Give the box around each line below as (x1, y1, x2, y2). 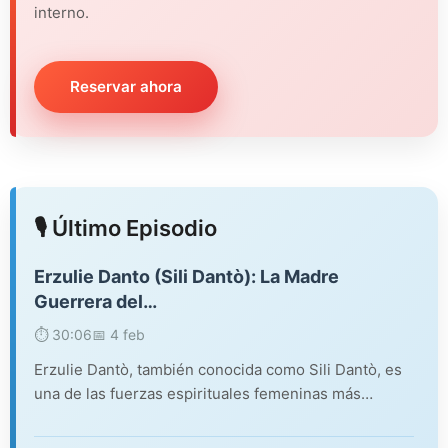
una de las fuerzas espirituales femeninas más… (34, 383, 373, 403)
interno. (34, 2, 89, 22)
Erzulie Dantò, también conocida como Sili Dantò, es (34, 359, 402, 379)
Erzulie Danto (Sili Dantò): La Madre (34, 265, 339, 287)
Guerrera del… (34, 290, 157, 312)
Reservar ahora (70, 76, 182, 96)
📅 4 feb (92, 325, 145, 343)
